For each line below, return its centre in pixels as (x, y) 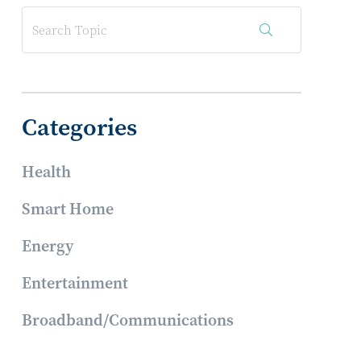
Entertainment (75, 283)
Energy (48, 246)
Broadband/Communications (128, 320)
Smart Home (68, 209)
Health (47, 172)
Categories (80, 127)
